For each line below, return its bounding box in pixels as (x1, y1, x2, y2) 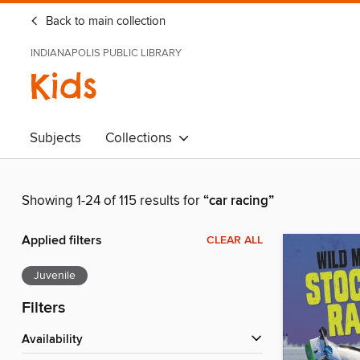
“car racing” (203, 192, 274, 211)
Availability (30, 333, 83, 348)
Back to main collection (43, 14, 166, 29)
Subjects (30, 129, 81, 147)
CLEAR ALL (207, 233, 263, 248)
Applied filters (22, 232, 102, 250)
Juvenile (34, 268, 76, 284)
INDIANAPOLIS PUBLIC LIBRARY (31, 47, 182, 59)
